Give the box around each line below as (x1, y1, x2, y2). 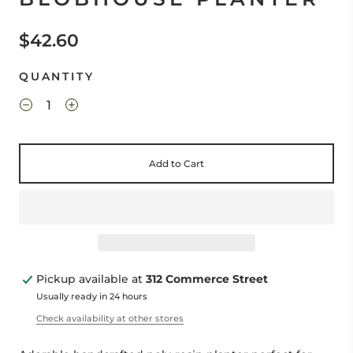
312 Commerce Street (146, 272, 268, 286)
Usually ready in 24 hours (36, 291, 147, 302)
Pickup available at (36, 272, 146, 286)
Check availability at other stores (36, 313, 184, 324)
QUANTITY (19, 69, 95, 84)
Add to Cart (149, 158, 204, 169)
